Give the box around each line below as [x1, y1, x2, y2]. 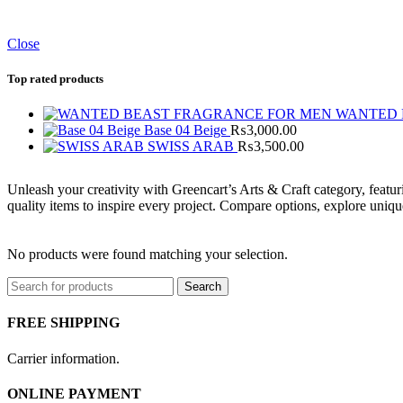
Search [184, 280, 221, 294]
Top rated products [7, 72, 103, 86]
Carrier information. [7, 350, 120, 366]
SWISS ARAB [148, 139, 237, 155]
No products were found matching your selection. [7, 246, 288, 263]
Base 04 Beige [144, 122, 230, 139]
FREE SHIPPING [7, 315, 120, 331]
